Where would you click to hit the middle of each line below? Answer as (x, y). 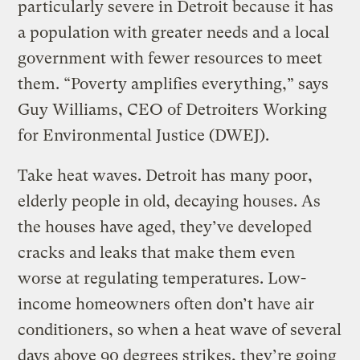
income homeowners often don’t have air (166, 304)
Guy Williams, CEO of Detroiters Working (173, 109)
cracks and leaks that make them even (157, 252)
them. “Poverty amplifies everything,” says (174, 84)
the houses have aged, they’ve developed (165, 227)
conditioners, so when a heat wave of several (180, 329)
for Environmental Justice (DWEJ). (144, 135)
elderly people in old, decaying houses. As (170, 201)
